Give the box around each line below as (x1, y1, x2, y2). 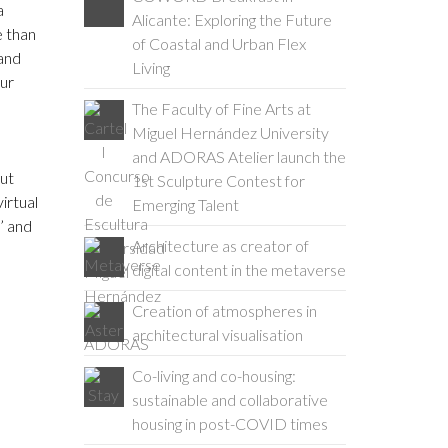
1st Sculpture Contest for (131, 171, 305, 190)
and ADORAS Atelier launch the (131, 147, 346, 166)
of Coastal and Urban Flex (131, 34, 306, 53)
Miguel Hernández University (131, 123, 329, 142)
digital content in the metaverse (131, 260, 346, 279)
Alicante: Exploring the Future (131, 10, 332, 29)
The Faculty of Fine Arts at (131, 99, 311, 118)
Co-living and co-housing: (131, 366, 296, 385)
